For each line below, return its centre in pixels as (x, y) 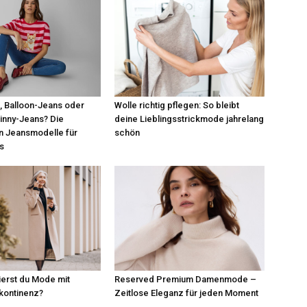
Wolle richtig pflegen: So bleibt (177, 105)
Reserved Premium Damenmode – (186, 279)
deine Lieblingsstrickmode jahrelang (189, 119)
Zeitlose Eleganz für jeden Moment (187, 293)
